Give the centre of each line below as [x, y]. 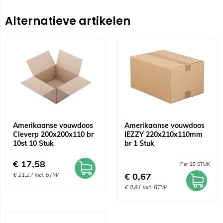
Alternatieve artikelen [68, 21]
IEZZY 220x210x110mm [164, 134]
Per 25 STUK [195, 164]
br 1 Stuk [139, 143]
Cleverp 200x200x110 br [53, 134]
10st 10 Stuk [33, 143]
